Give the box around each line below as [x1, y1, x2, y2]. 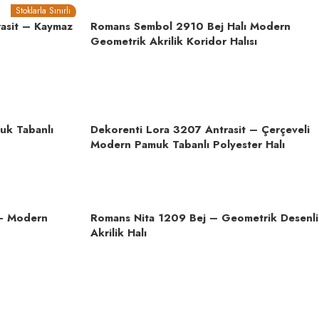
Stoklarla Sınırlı [16, 4, 71, 18]
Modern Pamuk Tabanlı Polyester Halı [90, 137, 285, 153]
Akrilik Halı [90, 225, 147, 241]
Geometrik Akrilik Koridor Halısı [90, 33, 257, 50]
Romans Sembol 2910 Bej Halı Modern [90, 19, 291, 35]
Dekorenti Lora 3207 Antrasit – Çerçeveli [90, 122, 310, 138]
